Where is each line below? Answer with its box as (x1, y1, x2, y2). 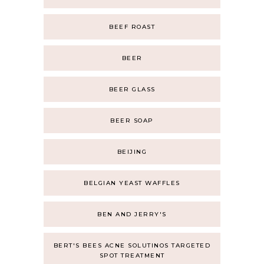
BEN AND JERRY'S (97, 210, 167, 218)
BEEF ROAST (109, 23, 155, 31)
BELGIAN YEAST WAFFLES (84, 179, 180, 187)
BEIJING (117, 148, 147, 156)
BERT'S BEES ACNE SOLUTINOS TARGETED (53, 242, 211, 249)
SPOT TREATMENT (99, 252, 165, 259)
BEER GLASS (108, 85, 156, 93)
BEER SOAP (110, 117, 154, 124)
